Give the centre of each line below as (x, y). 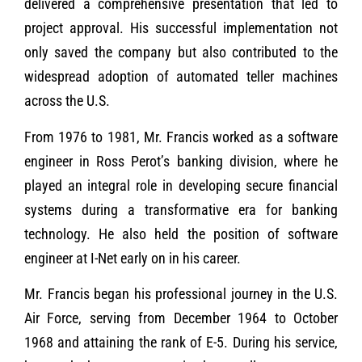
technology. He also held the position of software (181, 234)
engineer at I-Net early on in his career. (133, 258)
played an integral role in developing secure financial (181, 185)
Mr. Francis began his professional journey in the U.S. (181, 293)
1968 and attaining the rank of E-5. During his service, (181, 342)
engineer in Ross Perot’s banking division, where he (181, 161)
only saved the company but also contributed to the (181, 53)
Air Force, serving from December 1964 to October (181, 318)
